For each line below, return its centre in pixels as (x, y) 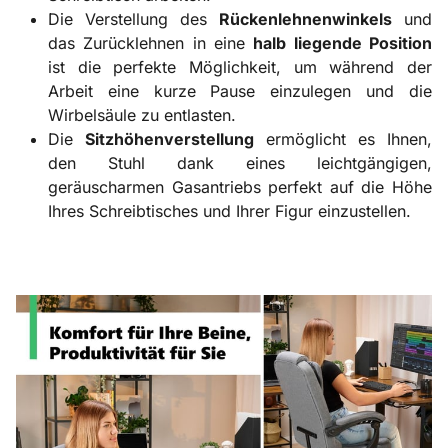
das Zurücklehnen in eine (151, 42)
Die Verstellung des (133, 18)
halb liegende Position (343, 42)
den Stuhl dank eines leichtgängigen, (240, 162)
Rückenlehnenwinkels (305, 18)
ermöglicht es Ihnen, (343, 138)
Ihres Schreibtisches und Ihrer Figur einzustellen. (229, 210)
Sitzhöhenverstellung (169, 138)
